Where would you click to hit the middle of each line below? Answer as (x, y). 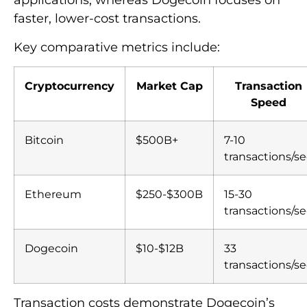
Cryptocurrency (70, 85)
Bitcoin (44, 139)
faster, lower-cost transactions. (107, 19)
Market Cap (169, 85)
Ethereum (53, 194)
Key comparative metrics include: (117, 47)
